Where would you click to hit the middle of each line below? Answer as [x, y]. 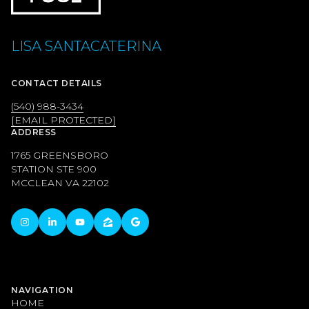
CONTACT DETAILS [57, 83]
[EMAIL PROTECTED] [63, 120]
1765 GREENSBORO [60, 155]
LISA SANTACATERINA [86, 46]
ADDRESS [34, 132]
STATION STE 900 [54, 169]
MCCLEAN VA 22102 [60, 182]
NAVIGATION [42, 290]
